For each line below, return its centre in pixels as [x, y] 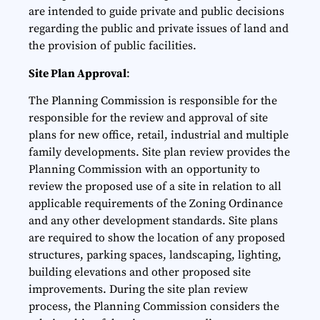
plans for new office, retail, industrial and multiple [159, 135]
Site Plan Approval [77, 73]
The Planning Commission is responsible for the [153, 100]
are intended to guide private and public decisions [156, 12]
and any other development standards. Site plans [153, 220]
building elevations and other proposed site [140, 272]
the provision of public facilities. [112, 46]
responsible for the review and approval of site [148, 117]
